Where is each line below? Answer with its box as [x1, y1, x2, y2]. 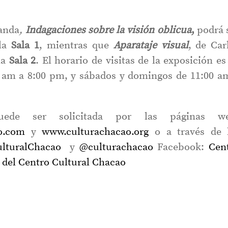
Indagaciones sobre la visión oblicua [22, 24, 191, 37]
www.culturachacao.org [42, 126, 149, 139]
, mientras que [39, 39, 109, 52]
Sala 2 [9, 54, 36, 68]
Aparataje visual [113, 39, 188, 52]
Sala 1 [7, 39, 40, 52]
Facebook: [153, 141, 209, 154]
